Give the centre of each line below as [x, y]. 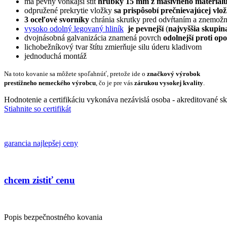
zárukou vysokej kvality [168, 83]
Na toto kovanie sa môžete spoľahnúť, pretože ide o [75, 74]
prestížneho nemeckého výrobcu [50, 83]
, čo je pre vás [114, 83]
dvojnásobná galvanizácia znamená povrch [94, 38]
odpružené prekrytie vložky [69, 11]
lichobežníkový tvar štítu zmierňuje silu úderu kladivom [113, 47]
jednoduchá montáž [55, 56]
